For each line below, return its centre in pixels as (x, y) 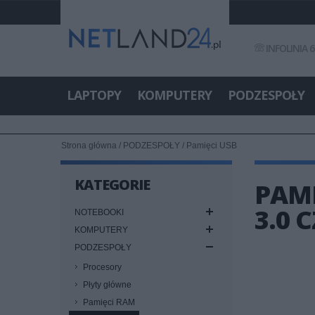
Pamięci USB (212, 146)
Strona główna (89, 146)
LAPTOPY (94, 95)
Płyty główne (107, 285)
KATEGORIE (112, 185)
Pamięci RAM (109, 302)
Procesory (102, 267)
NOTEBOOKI (99, 212)
